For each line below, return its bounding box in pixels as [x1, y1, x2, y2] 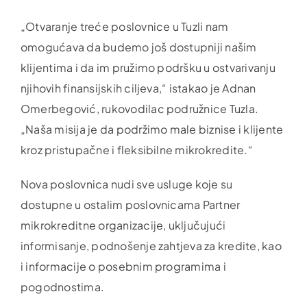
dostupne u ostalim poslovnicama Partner [20, 197, 241, 212]
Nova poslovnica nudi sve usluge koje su [20, 176, 233, 191]
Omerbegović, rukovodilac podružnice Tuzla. [20, 101, 259, 116]
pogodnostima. [20, 279, 105, 294]
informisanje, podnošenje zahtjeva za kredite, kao [20, 238, 282, 253]
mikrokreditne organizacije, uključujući [20, 217, 226, 232]
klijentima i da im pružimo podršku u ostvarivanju [20, 60, 275, 75]
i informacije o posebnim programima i [20, 258, 226, 273]
